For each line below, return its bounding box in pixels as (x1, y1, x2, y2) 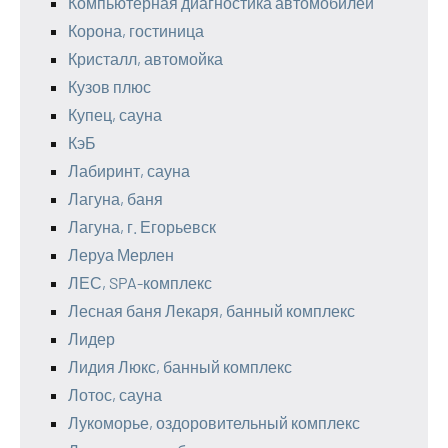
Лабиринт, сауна (68, 161, 190, 180)
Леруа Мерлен (68, 245, 174, 264)
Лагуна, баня (68, 189, 163, 208)
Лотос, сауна (68, 385, 162, 404)
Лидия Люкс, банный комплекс (68, 357, 292, 376)
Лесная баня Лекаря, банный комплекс (68, 301, 355, 320)
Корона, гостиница (68, 21, 204, 40)
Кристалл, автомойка (68, 49, 223, 68)
